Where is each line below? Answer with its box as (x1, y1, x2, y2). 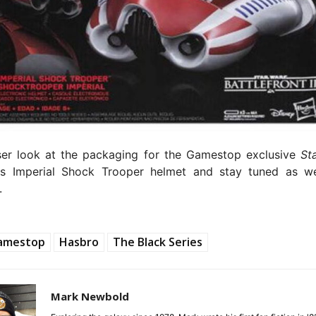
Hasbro (59, 234, 99, 250)
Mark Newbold (51, 289, 129, 304)
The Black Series (113, 234, 202, 250)
